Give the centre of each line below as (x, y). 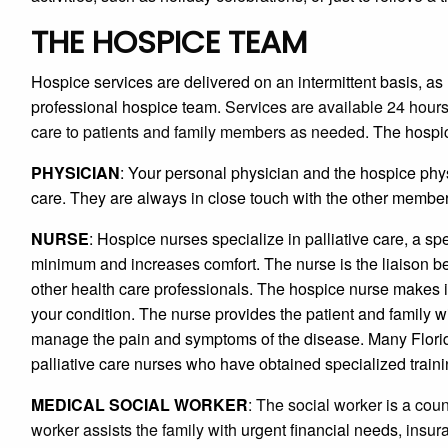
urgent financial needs (319, 430)
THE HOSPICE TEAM (169, 42)
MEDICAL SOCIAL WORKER (139, 405)
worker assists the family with (136, 430)
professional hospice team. (126, 107)
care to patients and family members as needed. (200, 132)
